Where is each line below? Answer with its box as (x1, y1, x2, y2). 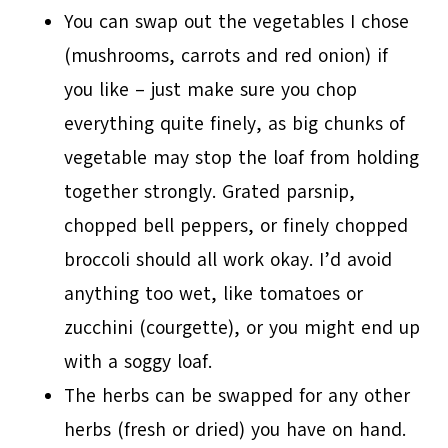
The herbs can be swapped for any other (64, 382, 411, 409)
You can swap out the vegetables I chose (64, 8, 410, 35)
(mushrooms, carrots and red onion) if (64, 42, 389, 69)
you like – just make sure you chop (64, 76, 358, 103)
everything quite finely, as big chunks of (64, 110, 406, 137)
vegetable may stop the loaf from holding (64, 144, 420, 171)
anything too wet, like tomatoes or (64, 280, 364, 307)
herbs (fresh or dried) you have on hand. (64, 416, 407, 443)
